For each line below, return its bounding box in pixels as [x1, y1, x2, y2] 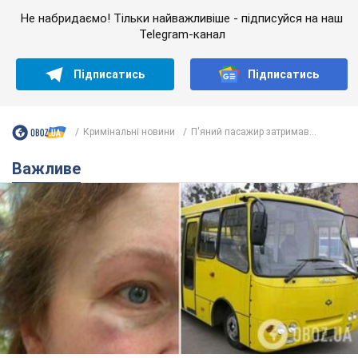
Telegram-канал [138, 26, 225, 42]
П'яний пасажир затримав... [191, 126, 316, 138]
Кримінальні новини [83, 126, 175, 138]
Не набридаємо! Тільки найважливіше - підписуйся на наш [21, 10, 343, 26]
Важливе [22, 158, 81, 178]
